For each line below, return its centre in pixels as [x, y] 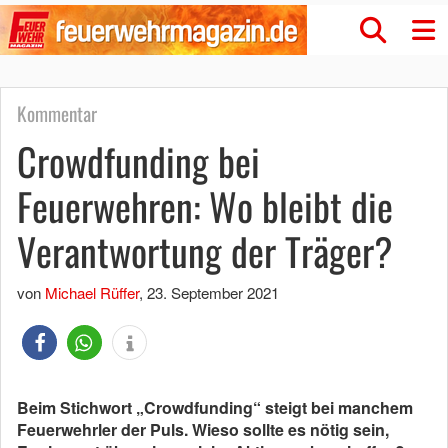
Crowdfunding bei [138, 161]
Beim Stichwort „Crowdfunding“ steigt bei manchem [215, 407]
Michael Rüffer [92, 292]
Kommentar [57, 113]
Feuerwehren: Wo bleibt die [205, 206]
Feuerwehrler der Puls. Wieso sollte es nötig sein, [203, 429]
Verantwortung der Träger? [205, 251]
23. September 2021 [213, 292]
